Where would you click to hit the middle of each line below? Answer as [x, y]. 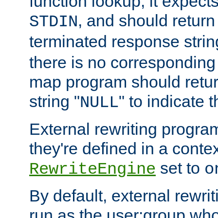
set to [180, 168]
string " [54, 101]
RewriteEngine [92, 169]
